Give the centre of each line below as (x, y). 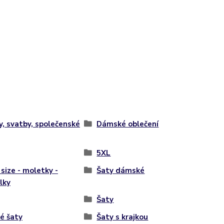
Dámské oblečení (128, 124)
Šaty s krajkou (122, 217)
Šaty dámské (121, 170)
